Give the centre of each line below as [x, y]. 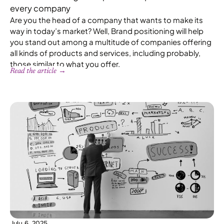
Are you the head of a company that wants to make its [106, 20]
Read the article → [38, 71]
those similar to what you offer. [65, 64]
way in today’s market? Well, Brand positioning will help [107, 31]
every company [40, 8]
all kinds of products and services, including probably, [105, 53]
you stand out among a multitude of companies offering [111, 42]
